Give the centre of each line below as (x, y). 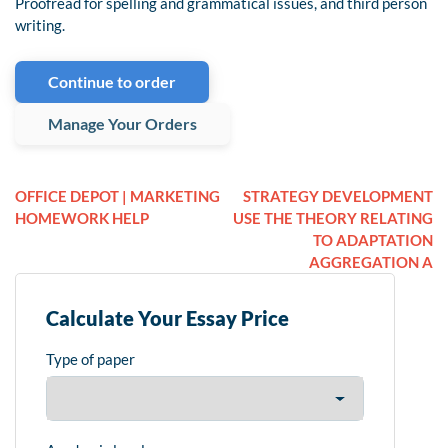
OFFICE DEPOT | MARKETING (117, 196)
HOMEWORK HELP (82, 218)
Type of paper (90, 359)
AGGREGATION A (371, 262)
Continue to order (112, 82)
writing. (41, 25)
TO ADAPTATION (373, 240)
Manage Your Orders (122, 124)
